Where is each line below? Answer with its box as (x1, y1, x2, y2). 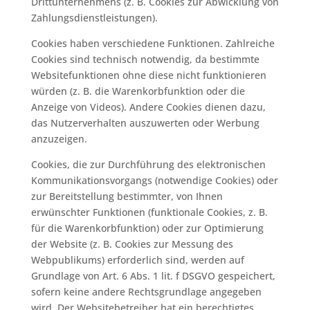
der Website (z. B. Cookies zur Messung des (30, 237, 233, 250)
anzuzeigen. (30, 132, 87, 145)
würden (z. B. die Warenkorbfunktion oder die (30, 84, 245, 98)
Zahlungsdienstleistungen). (30, 11, 158, 24)
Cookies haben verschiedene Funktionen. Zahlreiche (30, 37, 275, 50)
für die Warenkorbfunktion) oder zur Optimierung (30, 221, 264, 235)
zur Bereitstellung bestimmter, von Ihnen (30, 190, 223, 203)
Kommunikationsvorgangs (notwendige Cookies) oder (30, 174, 278, 187)
